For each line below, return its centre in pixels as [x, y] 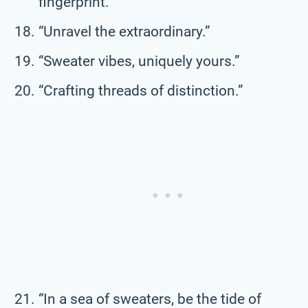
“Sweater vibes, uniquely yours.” [139, 61]
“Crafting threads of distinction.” [141, 90]
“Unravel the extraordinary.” [124, 31]
